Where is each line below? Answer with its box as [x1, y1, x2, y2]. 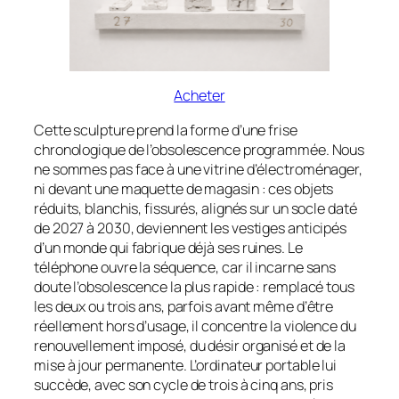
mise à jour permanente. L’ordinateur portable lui [34, 354, 338, 375]
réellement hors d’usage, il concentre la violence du [34, 315, 356, 336]
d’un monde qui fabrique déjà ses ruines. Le [34, 237, 303, 257]
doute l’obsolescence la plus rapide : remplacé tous [34, 276, 354, 297]
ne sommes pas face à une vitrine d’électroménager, [34, 159, 362, 179]
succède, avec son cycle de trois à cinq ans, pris [34, 374, 334, 395]
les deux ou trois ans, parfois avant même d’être [34, 296, 334, 316]
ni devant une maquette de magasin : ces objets [34, 178, 334, 199]
